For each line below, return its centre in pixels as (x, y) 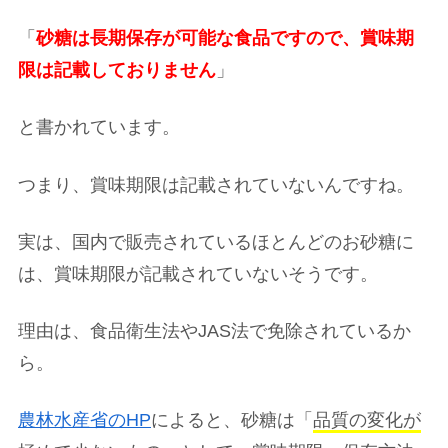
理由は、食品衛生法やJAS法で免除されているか (214, 330)
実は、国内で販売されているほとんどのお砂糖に (216, 241)
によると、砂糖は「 (232, 420)
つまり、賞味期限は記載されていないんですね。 (216, 184)
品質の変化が (367, 420)
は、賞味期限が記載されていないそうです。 (198, 273)
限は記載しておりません (117, 70)
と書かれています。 (99, 127)
